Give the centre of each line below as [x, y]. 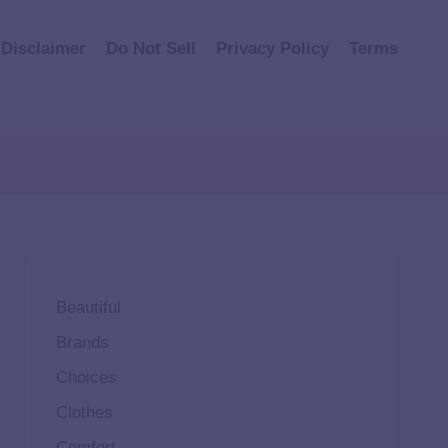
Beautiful [88, 307]
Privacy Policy [272, 48]
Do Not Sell [151, 48]
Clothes [84, 412]
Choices [86, 377]
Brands [82, 342]
